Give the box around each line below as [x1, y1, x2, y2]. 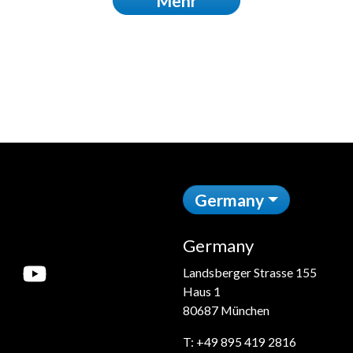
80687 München [183, 302, 269, 318]
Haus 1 [183, 283, 221, 299]
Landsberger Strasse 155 [183, 264, 317, 280]
